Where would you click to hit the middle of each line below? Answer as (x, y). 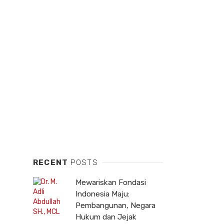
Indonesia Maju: (102, 194)
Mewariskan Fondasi (111, 183)
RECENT (52, 163)
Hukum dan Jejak (106, 217)
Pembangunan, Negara (115, 206)
